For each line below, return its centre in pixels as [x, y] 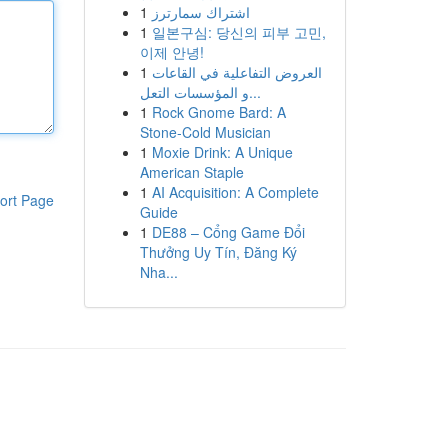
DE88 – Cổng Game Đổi [228, 232]
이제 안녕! [171, 52]
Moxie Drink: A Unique [222, 152]
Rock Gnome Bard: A [218, 112]
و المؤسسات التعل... [254, 92]
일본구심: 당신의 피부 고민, [238, 32]
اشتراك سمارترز [200, 12]
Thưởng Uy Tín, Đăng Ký [218, 252]
